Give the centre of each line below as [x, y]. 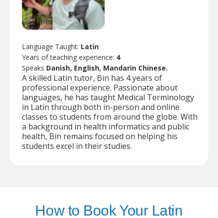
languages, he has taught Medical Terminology [108, 97]
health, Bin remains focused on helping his [100, 136]
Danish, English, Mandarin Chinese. [107, 68]
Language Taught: [51, 46]
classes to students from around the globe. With [110, 117]
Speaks [34, 68]
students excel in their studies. [77, 146]
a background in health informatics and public [106, 126]
